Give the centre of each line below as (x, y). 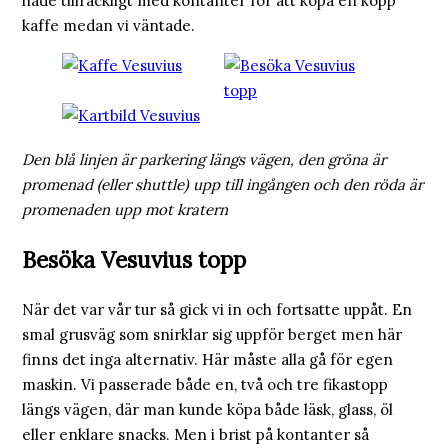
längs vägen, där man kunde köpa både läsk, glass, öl (207, 410)
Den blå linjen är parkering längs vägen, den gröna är (204, 160)
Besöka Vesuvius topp (134, 259)
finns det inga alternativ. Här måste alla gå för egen (207, 360)
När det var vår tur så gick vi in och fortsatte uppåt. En (217, 310)
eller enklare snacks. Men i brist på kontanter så (195, 435)
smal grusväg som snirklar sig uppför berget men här (212, 335)
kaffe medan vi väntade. (108, 26)
